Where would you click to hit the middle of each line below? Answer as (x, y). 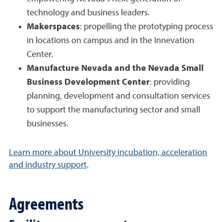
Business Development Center (88, 83)
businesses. (48, 124)
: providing (170, 83)
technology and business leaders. (88, 13)
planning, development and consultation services (118, 96)
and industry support (48, 165)
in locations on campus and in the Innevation (111, 41)
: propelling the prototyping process (146, 27)
